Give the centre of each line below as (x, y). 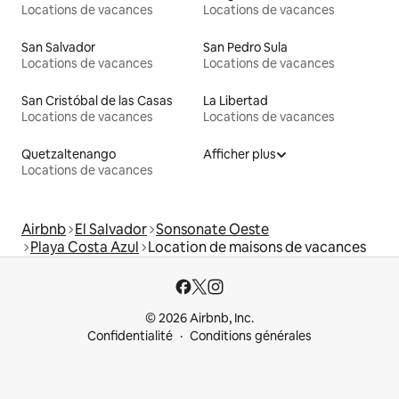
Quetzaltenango (69, 155)
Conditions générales (251, 336)
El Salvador (111, 230)
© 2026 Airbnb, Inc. (199, 318)
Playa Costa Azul (85, 248)
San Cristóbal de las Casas (97, 101)
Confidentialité (130, 336)
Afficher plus (240, 155)
